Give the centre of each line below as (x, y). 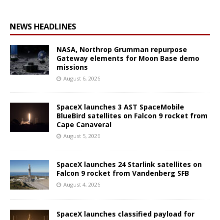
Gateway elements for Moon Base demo (128, 58)
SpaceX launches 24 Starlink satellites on (129, 164)
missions (72, 67)
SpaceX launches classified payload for (125, 214)
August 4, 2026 (82, 184)
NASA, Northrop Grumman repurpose (122, 49)
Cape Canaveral (84, 124)
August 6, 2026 (82, 78)
